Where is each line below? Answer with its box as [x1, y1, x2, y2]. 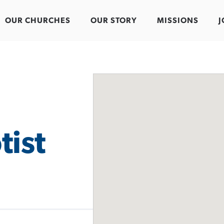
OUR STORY [90, 16, 137, 25]
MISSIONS [157, 16, 198, 25]
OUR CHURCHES [5, 16, 70, 25]
